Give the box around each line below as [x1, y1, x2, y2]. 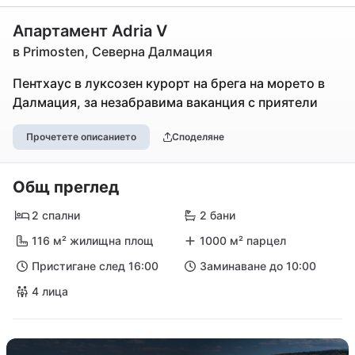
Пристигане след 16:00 [32, 259, 158, 273]
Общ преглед [13, 177, 119, 197]
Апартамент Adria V [13, 21, 167, 40]
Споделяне [171, 131, 224, 143]
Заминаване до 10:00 [200, 259, 316, 273]
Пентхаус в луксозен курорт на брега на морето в [13, 75, 325, 91]
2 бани [200, 208, 235, 222]
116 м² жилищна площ [32, 234, 154, 247]
